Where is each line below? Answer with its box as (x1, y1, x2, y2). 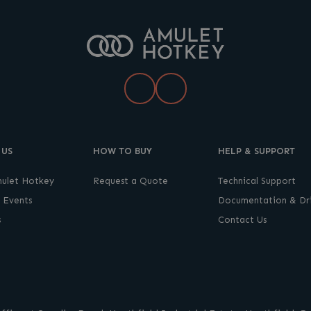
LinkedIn (131, 77, 201, 97)
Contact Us (218, 214, 267, 225)
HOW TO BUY (92, 146, 152, 156)
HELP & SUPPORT (218, 146, 296, 156)
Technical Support (218, 175, 296, 186)
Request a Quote (92, 175, 168, 186)
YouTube (162, 77, 229, 97)
